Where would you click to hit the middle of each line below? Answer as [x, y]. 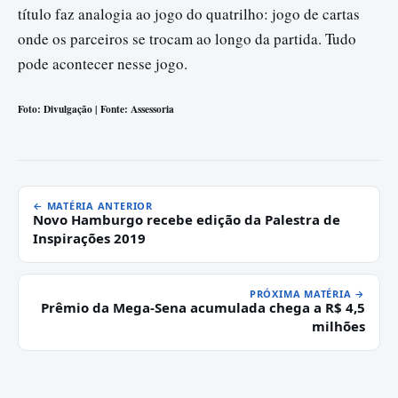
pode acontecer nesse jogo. [103, 64]
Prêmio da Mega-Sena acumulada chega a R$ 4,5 [203, 307]
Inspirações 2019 [89, 238]
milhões [338, 326]
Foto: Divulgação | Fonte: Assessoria [96, 108]
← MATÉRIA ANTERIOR [93, 205]
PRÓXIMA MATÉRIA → [307, 293]
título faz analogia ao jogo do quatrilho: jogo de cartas [189, 14]
